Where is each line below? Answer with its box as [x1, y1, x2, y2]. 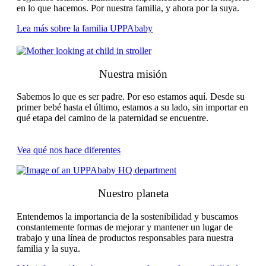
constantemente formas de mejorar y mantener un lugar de [17, 221, 233, 232]
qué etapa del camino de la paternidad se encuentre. [17, 113, 208, 123]
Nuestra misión [99, 67, 167, 80]
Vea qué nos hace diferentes [17, 145, 121, 156]
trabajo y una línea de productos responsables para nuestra [17, 232, 233, 243]
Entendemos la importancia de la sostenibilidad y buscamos [17, 211, 238, 221]
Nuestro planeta [97, 186, 169, 199]
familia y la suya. [17, 243, 80, 254]
